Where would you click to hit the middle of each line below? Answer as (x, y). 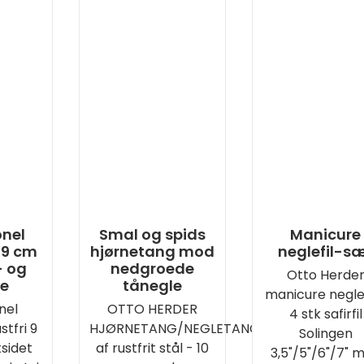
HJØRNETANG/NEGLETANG (174, 329)
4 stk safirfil (325, 314)
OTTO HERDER (152, 309)
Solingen (325, 334)
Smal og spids (152, 234)
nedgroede (152, 269)
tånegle (152, 286)
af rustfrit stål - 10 (152, 348)
